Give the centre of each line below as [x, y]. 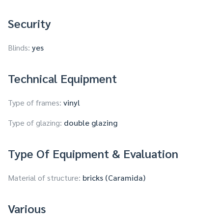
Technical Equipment [62, 78]
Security [29, 23]
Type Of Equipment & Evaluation [93, 153]
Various [27, 208]
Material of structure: [44, 178]
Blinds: [19, 48]
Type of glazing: [35, 123]
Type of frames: [35, 103]
